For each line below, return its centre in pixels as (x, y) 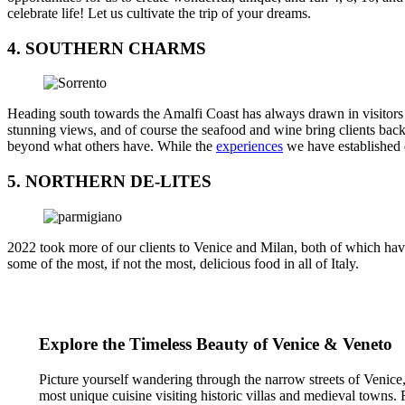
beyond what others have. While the (112, 146)
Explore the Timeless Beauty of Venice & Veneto (215, 344)
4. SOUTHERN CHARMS (107, 48)
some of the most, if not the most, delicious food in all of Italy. (183, 263)
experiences (250, 146)
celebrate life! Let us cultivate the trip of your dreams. (159, 13)
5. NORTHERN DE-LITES (109, 181)
